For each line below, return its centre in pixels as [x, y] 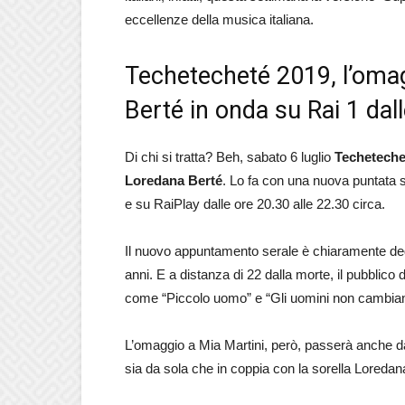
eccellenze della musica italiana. [219, 19]
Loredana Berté [174, 180]
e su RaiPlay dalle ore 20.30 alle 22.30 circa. [255, 204]
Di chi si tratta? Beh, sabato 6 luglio [230, 157]
